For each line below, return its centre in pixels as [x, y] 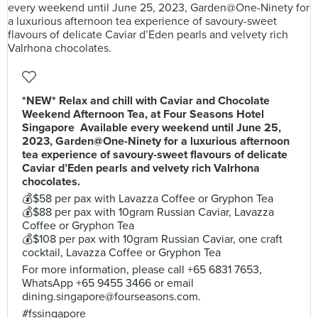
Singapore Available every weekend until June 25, [152, 128]
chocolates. [51, 182]
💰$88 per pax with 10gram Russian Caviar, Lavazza [148, 212]
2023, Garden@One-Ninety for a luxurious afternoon [156, 141]
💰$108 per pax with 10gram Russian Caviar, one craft [152, 239]
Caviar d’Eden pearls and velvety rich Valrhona [141, 168]
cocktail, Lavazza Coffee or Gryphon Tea [121, 253]
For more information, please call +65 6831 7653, [142, 270]
